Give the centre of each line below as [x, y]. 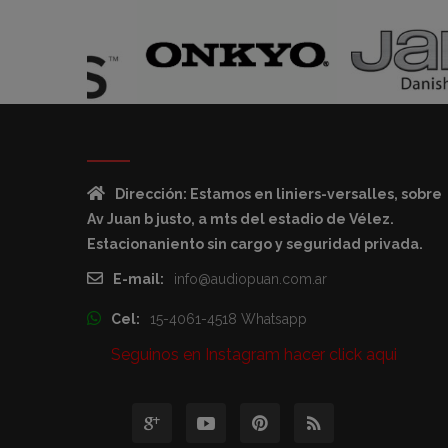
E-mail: [138, 278]
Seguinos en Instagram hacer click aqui [254, 354]
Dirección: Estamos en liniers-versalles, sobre [278, 193]
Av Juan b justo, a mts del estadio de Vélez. [240, 218]
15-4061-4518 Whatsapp [228, 318]
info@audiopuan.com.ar [250, 278]
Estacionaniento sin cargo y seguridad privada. [255, 243]
